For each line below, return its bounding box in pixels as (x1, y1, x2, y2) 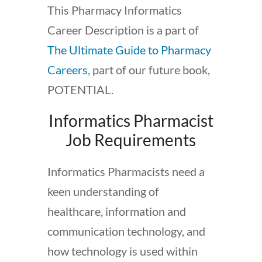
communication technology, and (47, 224, 205, 239)
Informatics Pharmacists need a (47, 164, 205, 179)
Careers (47, 63, 88, 77)
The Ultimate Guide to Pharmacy (47, 43, 211, 57)
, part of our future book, (87, 63, 210, 77)
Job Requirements (65, 130, 196, 150)
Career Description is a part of (47, 23, 199, 37)
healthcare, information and (47, 204, 186, 219)
